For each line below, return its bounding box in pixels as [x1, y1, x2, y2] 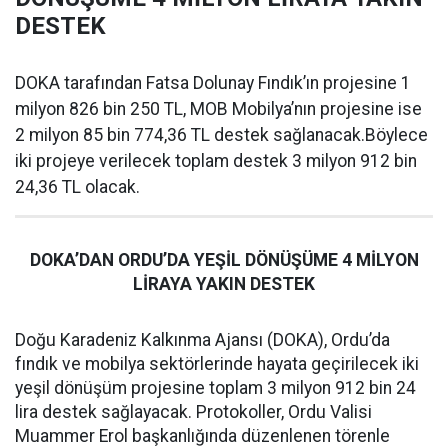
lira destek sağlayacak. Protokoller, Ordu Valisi [15, 402, 372, 422]
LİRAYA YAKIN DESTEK [133, 274, 315, 294]
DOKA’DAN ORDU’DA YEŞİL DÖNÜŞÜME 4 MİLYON [29, 250, 419, 270]
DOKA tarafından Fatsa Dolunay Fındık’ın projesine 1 [15, 73, 411, 93]
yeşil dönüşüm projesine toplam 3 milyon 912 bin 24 [15, 378, 416, 398]
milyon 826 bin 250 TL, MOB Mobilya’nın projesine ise [15, 99, 422, 119]
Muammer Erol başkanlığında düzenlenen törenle [15, 426, 390, 446]
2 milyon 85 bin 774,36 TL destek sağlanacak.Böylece [15, 125, 428, 145]
